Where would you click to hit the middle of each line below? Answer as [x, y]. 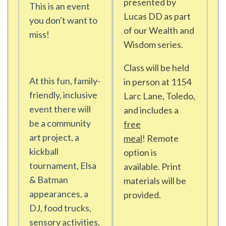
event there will [60, 109]
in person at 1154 [157, 82]
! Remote [160, 138]
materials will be [155, 181]
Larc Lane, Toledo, [159, 96]
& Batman [49, 180]
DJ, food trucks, [60, 208]
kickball [44, 151]
